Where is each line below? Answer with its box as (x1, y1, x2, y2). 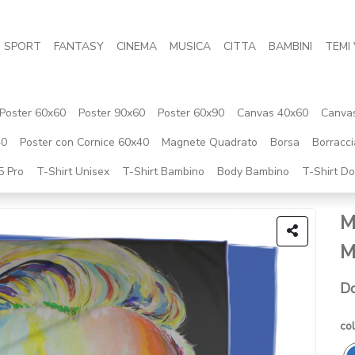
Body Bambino (217, 164, 289, 179)
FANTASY (54, 38, 104, 54)
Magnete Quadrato (162, 135, 258, 150)
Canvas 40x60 (237, 105, 308, 120)
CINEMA (116, 38, 157, 54)
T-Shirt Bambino (122, 164, 204, 179)
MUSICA (170, 38, 211, 54)
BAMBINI (269, 38, 312, 54)
